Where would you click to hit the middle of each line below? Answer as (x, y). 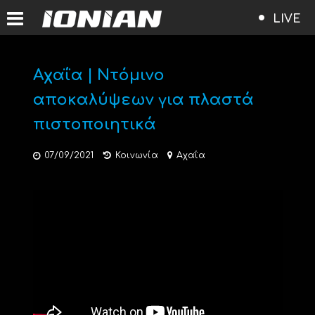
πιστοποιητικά (94, 124)
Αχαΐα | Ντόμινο (98, 75)
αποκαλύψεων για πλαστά (143, 100)
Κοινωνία (136, 155)
